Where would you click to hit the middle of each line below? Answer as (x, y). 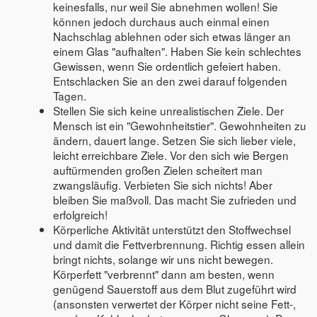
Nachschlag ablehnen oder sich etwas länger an (172, 36)
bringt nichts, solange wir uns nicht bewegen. (163, 259)
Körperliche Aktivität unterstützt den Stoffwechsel (172, 229)
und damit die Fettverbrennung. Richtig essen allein (179, 244)
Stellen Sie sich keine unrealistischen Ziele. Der (169, 110)
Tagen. (70, 95)
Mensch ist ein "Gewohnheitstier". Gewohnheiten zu (180, 125)
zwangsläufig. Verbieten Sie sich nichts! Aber (163, 184)
